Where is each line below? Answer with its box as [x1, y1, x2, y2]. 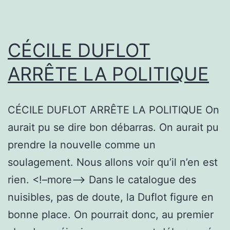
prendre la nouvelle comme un [8, 138, 156, 151]
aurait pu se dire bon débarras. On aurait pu [8, 121, 219, 133]
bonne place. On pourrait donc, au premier [8, 208, 214, 221]
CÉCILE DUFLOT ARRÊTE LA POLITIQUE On [8, 103, 219, 116]
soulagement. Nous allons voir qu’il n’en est [8, 156, 218, 168]
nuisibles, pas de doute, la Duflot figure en [8, 190, 214, 203]
